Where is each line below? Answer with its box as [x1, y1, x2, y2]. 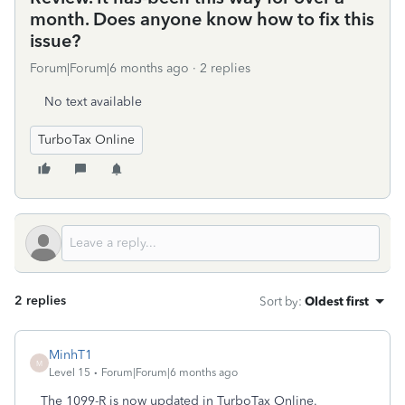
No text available [44, 94, 142, 109]
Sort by [259, 294, 298, 308]
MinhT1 [49, 347, 92, 363]
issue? [30, 30, 80, 52]
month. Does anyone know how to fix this [30, 8, 374, 30]
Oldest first [305, 294, 369, 308]
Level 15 [49, 366, 90, 379]
